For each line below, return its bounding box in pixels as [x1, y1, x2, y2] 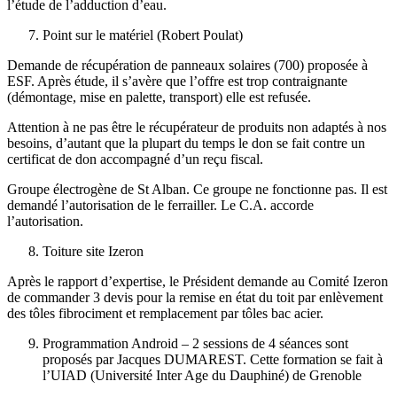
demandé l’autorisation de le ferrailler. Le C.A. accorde [7, 197, 314, 213]
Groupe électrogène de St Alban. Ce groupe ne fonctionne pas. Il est [7, 181, 387, 197]
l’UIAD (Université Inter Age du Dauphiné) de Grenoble [43, 367, 362, 383]
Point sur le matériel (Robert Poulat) [43, 27, 243, 43]
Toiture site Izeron [43, 243, 144, 259]
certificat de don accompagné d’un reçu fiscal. [7, 151, 263, 167]
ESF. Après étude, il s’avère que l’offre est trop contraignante [7, 73, 347, 89]
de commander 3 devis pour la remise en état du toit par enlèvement [7, 289, 383, 305]
